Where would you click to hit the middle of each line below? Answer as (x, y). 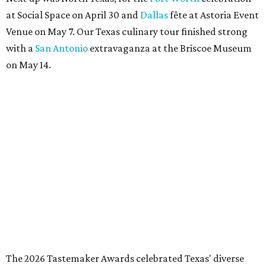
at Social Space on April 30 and (73, 15)
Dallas (154, 15)
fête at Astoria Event (213, 15)
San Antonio (61, 48)
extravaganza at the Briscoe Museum (170, 48)
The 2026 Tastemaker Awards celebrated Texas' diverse (125, 258)
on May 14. (28, 64)
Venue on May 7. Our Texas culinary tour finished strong (127, 31)
